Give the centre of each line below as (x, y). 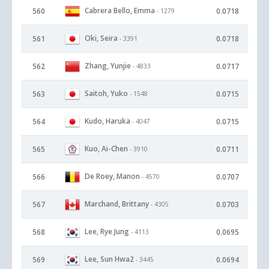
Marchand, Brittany (117, 204)
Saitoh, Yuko (106, 93)
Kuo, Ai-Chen (106, 148)
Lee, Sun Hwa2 (109, 259)
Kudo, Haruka (107, 121)
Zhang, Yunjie (108, 65)
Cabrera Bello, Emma (120, 10)
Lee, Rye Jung (107, 231)
